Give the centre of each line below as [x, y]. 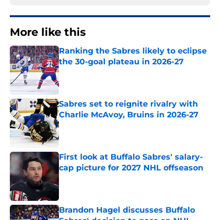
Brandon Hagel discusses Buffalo [127, 210]
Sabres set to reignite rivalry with [128, 104]
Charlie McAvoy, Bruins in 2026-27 [129, 115]
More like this [48, 32]
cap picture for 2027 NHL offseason [131, 168]
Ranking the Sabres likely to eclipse [133, 51]
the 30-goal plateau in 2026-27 [121, 62]
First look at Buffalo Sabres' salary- [131, 157]
